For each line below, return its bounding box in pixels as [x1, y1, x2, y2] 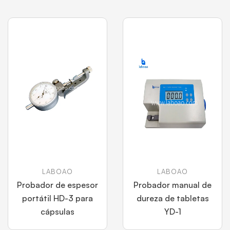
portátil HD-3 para [22, 193, 93, 203]
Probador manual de [133, 180, 212, 190]
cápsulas [41, 206, 74, 217]
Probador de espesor [17, 180, 98, 190]
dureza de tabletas [136, 193, 209, 203]
